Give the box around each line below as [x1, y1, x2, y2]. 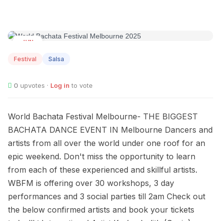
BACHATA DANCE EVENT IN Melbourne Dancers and [8, 125, 213, 135]
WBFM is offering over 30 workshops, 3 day [8, 178, 174, 188]
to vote [70, 81, 93, 90]
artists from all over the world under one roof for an [8, 138, 205, 148]
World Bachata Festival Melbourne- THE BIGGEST [8, 111, 198, 122]
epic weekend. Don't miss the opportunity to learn [8, 151, 195, 162]
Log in [50, 81, 70, 90]
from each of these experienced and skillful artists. [8, 165, 197, 175]
